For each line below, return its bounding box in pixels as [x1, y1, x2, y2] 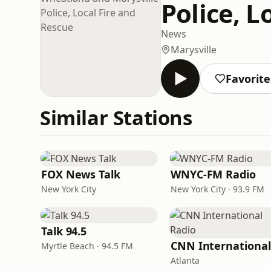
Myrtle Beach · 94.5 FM [41, 240, 133, 252]
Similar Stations [40, 104, 192, 131]
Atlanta [171, 255, 200, 266]
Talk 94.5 [41, 224, 87, 238]
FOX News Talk [41, 167, 120, 181]
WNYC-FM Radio [171, 167, 256, 181]
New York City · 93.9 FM [171, 183, 264, 195]
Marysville [171, 43, 217, 56]
